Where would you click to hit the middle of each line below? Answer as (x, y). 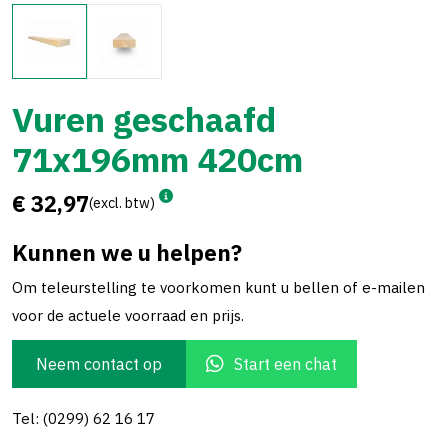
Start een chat (285, 364)
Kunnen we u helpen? (127, 252)
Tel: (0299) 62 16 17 (83, 418)
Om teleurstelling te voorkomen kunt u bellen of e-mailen (218, 287)
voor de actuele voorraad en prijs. (128, 315)
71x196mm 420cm (157, 159)
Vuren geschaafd (144, 119)
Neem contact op (99, 364)
